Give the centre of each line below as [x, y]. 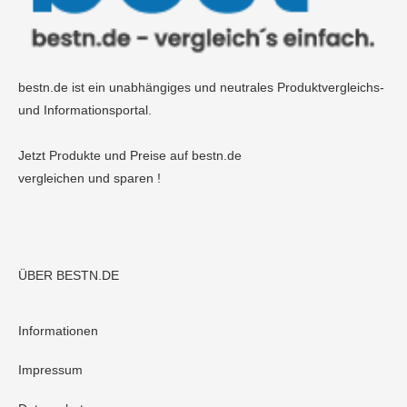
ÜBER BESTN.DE [69, 276]
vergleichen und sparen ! [89, 179]
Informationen [58, 331]
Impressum [50, 370]
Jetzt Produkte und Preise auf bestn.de [130, 156]
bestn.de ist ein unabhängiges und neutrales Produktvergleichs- [201, 88]
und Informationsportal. [85, 110]
